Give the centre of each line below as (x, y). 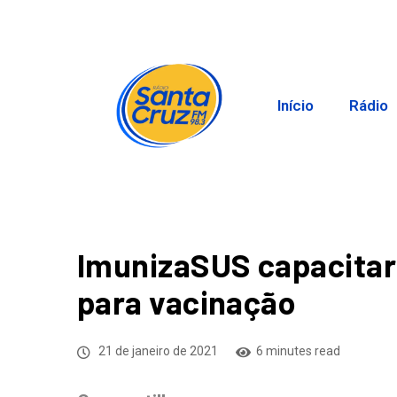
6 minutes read (298, 351)
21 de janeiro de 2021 (157, 351)
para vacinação (187, 302)
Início (296, 106)
